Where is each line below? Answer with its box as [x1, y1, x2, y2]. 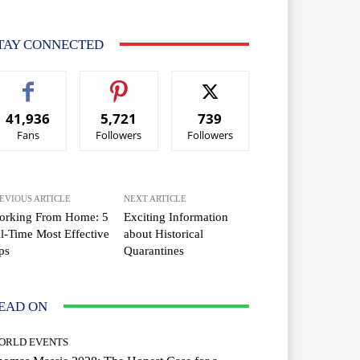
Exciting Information [124, 210, 229, 223]
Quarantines [124, 243, 185, 257]
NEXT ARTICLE [124, 193, 187, 203]
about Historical [124, 227, 204, 240]
